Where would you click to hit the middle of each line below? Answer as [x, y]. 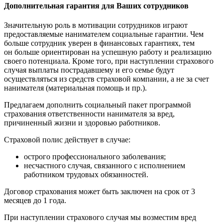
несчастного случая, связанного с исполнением [105, 166]
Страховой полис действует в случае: [67, 140]
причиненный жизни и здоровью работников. [82, 123]
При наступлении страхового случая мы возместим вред [100, 218]
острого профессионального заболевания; [95, 157]
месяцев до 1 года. [35, 201]
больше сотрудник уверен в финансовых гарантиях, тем [99, 43]
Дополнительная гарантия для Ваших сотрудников [96, 5]
